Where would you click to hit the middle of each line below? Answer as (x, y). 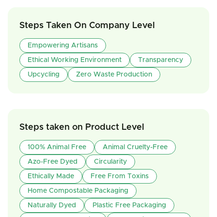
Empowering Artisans (63, 46)
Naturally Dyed (52, 205)
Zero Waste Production (114, 75)
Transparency (161, 60)
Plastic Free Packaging (129, 205)
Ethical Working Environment (75, 60)
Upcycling (44, 75)
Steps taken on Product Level (82, 127)
